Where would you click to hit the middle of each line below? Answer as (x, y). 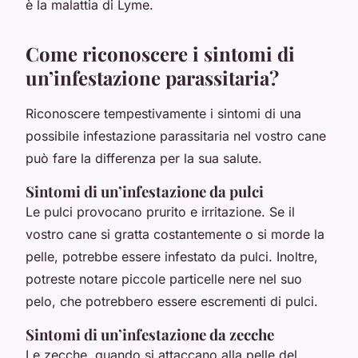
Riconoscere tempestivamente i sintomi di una (163, 113)
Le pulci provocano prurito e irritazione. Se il (160, 211)
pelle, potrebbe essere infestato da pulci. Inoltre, (172, 256)
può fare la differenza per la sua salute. (144, 158)
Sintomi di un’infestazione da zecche (150, 334)
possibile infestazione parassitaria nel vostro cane (176, 135)
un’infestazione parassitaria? (152, 77)
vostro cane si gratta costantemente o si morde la (175, 234)
